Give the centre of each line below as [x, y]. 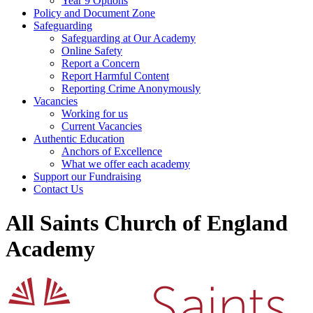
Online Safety [92, 51]
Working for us [95, 114]
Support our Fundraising [87, 176]
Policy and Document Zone [94, 13]
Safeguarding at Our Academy [129, 38]
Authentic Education [79, 139]
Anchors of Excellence [112, 151]
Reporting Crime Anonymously [131, 88]
